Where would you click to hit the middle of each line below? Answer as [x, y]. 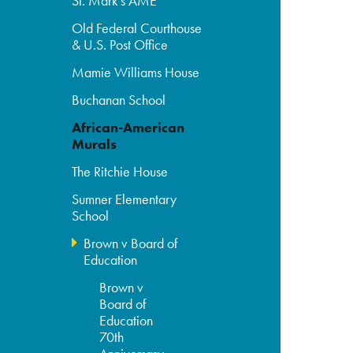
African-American [128, 128]
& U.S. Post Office [120, 45]
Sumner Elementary [124, 199]
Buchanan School [119, 100]
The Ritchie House [120, 172]
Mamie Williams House [136, 72]
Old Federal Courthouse [137, 28]
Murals [95, 144]
